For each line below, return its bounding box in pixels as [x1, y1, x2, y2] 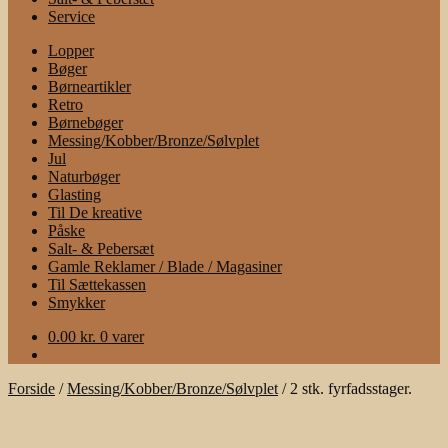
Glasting [48, 186, 101, 203]
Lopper [48, 42, 94, 59]
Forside [8, 380, 55, 397]
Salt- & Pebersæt [48, 240, 154, 257]
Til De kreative [48, 204, 142, 221]
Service [48, 8, 95, 25]
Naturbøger [48, 168, 120, 185]
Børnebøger [48, 114, 123, 131]
